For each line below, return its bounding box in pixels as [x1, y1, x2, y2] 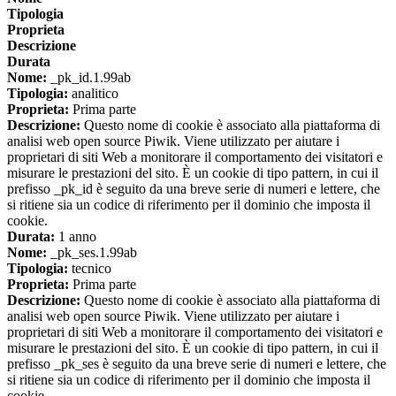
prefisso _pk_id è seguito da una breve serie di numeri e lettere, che [7, 181, 380, 197]
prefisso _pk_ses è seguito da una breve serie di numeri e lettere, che [7, 356, 386, 372]
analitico [68, 86, 118, 102]
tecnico [68, 261, 111, 277]
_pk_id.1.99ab [47, 70, 131, 86]
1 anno [55, 229, 96, 245]
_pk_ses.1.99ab [47, 245, 137, 261]
